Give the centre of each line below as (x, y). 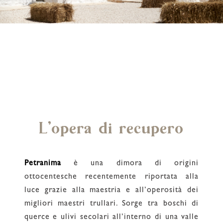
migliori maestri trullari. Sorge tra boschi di (111, 204)
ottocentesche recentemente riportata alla (111, 177)
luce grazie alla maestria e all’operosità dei (111, 190)
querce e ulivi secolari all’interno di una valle (111, 217)
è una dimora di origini (130, 164)
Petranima (43, 164)
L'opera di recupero (111, 128)
